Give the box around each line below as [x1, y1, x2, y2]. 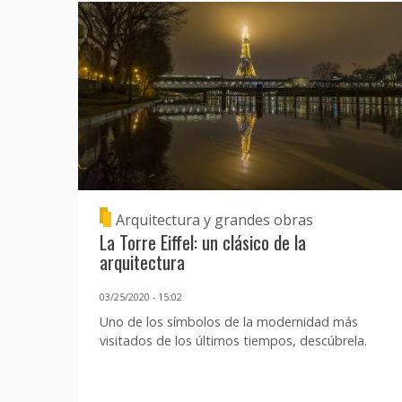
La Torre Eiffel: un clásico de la [100, 228, 306, 257]
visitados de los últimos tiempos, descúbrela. [100, 332, 367, 350]
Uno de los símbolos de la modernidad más [100, 313, 358, 331]
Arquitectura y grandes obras [116, 209, 314, 230]
